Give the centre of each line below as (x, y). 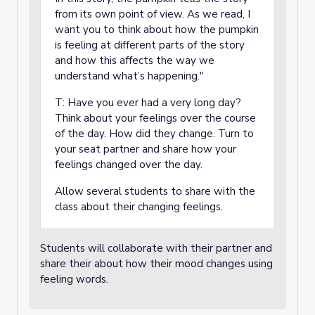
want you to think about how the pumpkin (157, 30)
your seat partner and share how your (146, 149)
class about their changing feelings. (139, 207)
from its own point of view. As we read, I (153, 14)
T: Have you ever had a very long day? (148, 103)
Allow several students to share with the (155, 191)
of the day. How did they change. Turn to (154, 134)
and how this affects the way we (135, 60)
